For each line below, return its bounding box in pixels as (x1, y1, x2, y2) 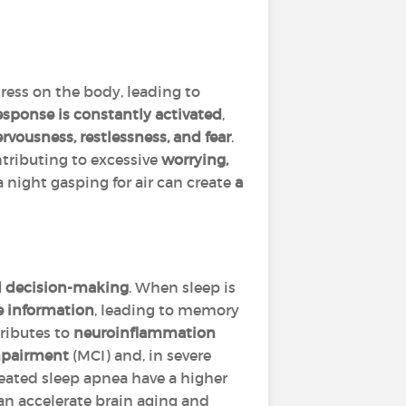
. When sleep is (129, 278, 236, 296)
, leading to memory (94, 301, 239, 319)
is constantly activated (58, 105, 222, 123)
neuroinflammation (73, 324, 216, 342)
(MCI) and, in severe (69, 346, 211, 364)
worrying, (161, 150, 228, 169)
